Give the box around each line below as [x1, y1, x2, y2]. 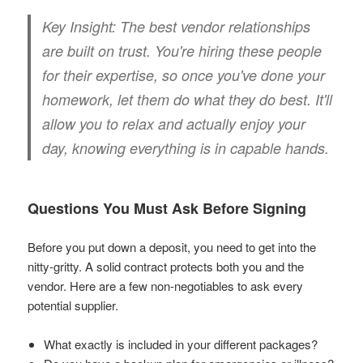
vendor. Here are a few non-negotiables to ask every [28, 276, 304, 294]
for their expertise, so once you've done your [42, 64, 326, 85]
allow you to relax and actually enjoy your [42, 113, 306, 134]
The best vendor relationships [116, 15, 311, 36]
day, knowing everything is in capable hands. [42, 137, 330, 158]
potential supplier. [28, 296, 119, 314]
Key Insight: [42, 15, 117, 36]
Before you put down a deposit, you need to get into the [28, 237, 317, 255]
